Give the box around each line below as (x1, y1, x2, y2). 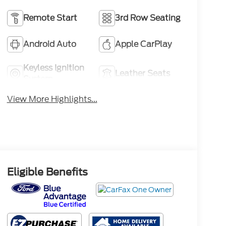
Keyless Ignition (23, 62, 84, 74)
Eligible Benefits (7, 166, 88, 179)
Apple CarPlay (115, 38, 172, 50)
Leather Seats (115, 67, 171, 79)
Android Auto (23, 38, 76, 50)
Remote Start (23, 12, 77, 24)
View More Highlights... (7, 93, 97, 105)
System (23, 73, 53, 85)
